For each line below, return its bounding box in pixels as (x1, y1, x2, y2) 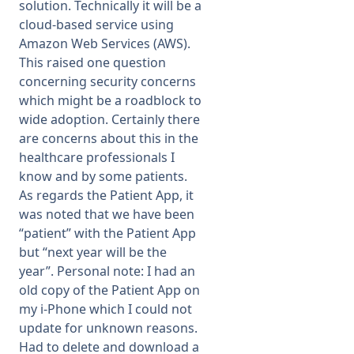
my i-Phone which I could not (19, 300, 192, 318)
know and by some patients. (19, 168, 187, 185)
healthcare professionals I (19, 149, 175, 166)
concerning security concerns (19, 73, 196, 90)
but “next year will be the (19, 243, 167, 261)
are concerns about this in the (19, 130, 198, 147)
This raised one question (19, 54, 166, 71)
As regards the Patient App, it (19, 186, 194, 204)
